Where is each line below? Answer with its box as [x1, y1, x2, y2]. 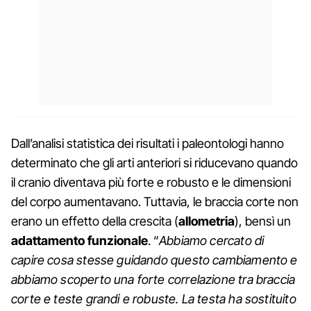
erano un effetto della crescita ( [11, 214, 178, 229]
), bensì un [235, 214, 291, 229]
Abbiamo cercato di [159, 233, 264, 249]
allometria [178, 214, 235, 229]
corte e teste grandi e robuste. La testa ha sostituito [11, 292, 296, 307]
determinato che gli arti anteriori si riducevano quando [11, 155, 298, 171]
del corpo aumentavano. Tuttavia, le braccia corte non [11, 194, 299, 210]
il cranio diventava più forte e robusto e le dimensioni [11, 175, 291, 190]
